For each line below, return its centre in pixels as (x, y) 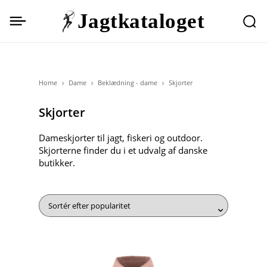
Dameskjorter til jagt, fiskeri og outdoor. (120, 138)
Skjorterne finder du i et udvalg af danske (123, 150)
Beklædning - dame (127, 83)
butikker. (57, 163)
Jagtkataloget (141, 21)
